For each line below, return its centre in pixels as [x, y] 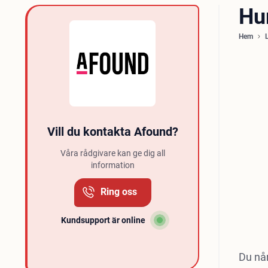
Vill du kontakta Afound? [112, 132]
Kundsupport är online [103, 220]
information [112, 165]
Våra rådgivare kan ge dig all [112, 153]
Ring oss [118, 192]
